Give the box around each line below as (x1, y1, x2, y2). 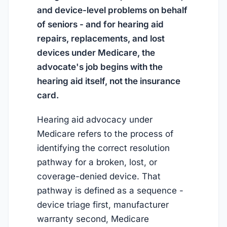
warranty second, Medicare (37, 214, 149, 224)
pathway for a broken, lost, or (37, 157, 157, 168)
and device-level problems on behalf (37, 5, 187, 15)
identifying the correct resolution (37, 143, 170, 154)
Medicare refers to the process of (37, 129, 173, 139)
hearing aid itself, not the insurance (37, 75, 180, 86)
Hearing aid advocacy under (37, 115, 153, 125)
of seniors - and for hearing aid (37, 19, 164, 29)
